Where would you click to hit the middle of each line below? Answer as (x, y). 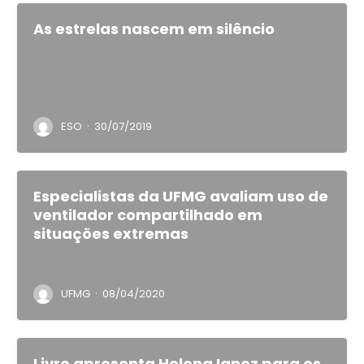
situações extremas (111, 234)
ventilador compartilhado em (148, 215)
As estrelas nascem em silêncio (154, 29)
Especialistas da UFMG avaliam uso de (181, 196)
